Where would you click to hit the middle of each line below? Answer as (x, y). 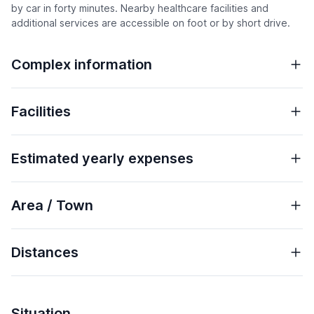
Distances (45, 253)
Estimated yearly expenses (102, 159)
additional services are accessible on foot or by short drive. (151, 23)
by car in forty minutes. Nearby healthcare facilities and (140, 8)
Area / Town (52, 206)
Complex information (82, 65)
